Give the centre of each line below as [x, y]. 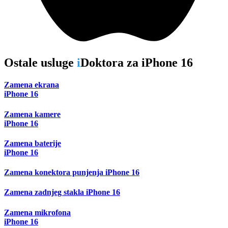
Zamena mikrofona [37, 212]
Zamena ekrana [32, 85]
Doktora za [111, 62]
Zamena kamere [32, 114]
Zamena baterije [33, 143]
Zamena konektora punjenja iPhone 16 [72, 173]
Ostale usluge [40, 62]
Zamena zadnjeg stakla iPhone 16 [62, 192]
